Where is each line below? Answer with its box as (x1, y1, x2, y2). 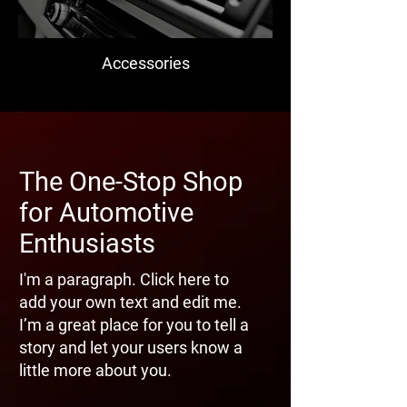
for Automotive (19, 196, 194, 228)
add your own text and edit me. (19, 292, 242, 312)
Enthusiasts (19, 227, 155, 259)
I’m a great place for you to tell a (19, 314, 249, 334)
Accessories (101, 53, 190, 73)
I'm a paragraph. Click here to (19, 269, 229, 289)
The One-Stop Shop (19, 165, 243, 197)
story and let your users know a (19, 337, 243, 357)
